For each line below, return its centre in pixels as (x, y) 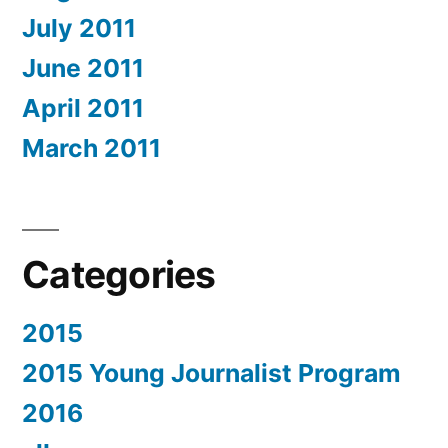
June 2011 (83, 68)
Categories (119, 275)
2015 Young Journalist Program (211, 373)
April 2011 (83, 108)
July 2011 (79, 28)
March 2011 (91, 148)
